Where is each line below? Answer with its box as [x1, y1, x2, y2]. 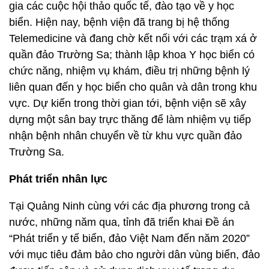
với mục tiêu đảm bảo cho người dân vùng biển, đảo [9, 249, 260, 261]
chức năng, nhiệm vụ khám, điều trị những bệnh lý [9, 65, 250, 77]
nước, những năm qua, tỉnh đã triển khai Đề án [9, 216, 234, 228]
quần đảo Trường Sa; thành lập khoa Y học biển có [9, 49, 255, 61]
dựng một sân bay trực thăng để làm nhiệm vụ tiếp [9, 113, 251, 125]
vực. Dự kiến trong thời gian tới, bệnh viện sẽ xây [9, 97, 246, 109]
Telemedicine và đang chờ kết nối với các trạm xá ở [9, 32, 257, 44]
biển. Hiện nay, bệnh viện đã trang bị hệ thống [9, 16, 229, 28]
